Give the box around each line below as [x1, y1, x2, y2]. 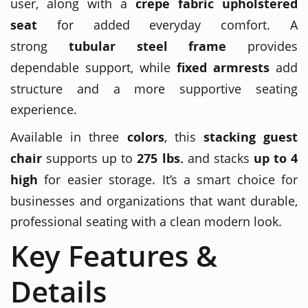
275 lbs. [137, 149, 184, 167]
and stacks [183, 149, 254, 166]
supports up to [42, 149, 137, 166]
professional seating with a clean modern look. [10, 212, 282, 230]
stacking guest [203, 128, 298, 146]
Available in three [10, 128, 120, 145]
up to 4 [253, 149, 298, 167]
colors [119, 128, 164, 146]
